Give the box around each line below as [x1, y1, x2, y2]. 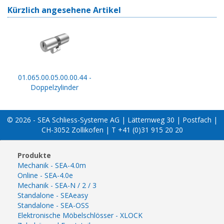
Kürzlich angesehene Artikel [7, 4, 121, 15]
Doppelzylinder [30, 82, 78, 92]
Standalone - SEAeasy [17, 190, 88, 200]
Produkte [17, 150, 51, 160]
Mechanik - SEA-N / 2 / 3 [17, 180, 96, 190]
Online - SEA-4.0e [17, 170, 73, 180]
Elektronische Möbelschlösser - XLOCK [17, 210, 142, 220]
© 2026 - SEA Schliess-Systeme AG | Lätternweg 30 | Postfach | [6, 114, 217, 124]
